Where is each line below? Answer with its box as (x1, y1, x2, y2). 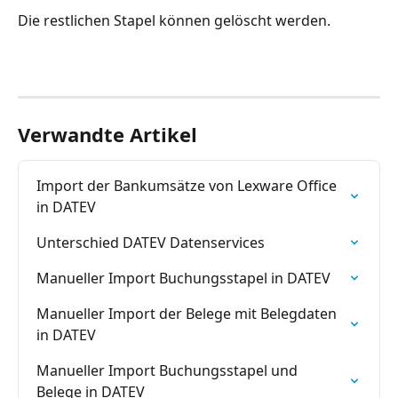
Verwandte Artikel (18, 121, 197, 148)
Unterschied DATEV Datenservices (36, 233, 265, 253)
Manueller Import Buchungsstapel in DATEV (36, 268, 330, 289)
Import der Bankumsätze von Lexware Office (36, 176, 340, 196)
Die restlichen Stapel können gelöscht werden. (18, 11, 330, 31)
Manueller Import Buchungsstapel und (36, 361, 301, 381)
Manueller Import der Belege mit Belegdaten (36, 304, 340, 324)
